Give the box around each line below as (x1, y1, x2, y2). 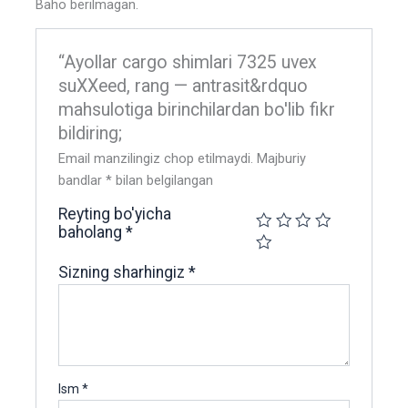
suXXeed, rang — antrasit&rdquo (58, 76, 309, 97)
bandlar (58, 172, 107, 189)
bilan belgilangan (112, 172, 214, 189)
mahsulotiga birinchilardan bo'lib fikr (58, 99, 336, 121)
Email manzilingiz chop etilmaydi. (58, 150, 254, 168)
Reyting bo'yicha (58, 205, 172, 224)
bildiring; (58, 123, 123, 145)
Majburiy (257, 150, 307, 168)
